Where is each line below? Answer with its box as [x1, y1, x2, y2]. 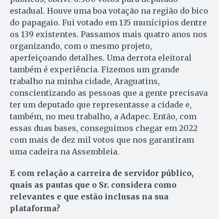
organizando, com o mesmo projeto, [10, 41, 152, 51]
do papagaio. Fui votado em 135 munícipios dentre [10, 18, 207, 28]
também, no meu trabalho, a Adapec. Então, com [10, 111, 197, 122]
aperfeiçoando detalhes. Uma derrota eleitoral [10, 53, 192, 63]
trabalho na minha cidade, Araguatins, [10, 76, 160, 87]
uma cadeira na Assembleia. [10, 147, 119, 157]
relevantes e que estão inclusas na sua [10, 192, 169, 202]
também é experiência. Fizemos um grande [10, 65, 179, 75]
